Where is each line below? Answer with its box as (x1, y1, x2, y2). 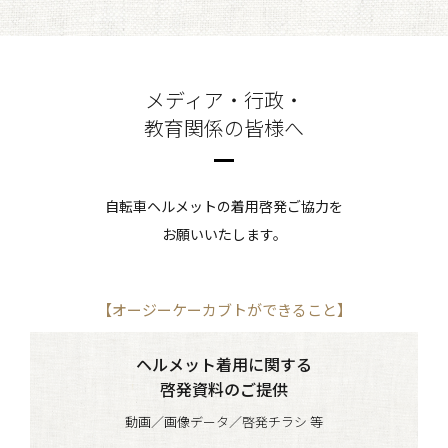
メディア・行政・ (144, 85, 304, 114)
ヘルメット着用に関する (136, 352, 312, 376)
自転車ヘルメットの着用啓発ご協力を (105, 196, 343, 216)
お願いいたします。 (161, 224, 287, 244)
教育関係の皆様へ (144, 113, 304, 142)
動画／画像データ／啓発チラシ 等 (125, 412, 323, 431)
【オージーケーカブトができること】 (96, 299, 352, 320)
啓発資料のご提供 (160, 377, 288, 401)
